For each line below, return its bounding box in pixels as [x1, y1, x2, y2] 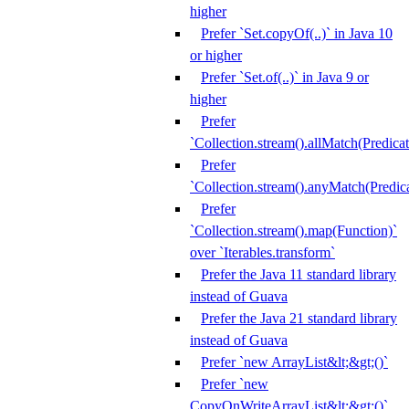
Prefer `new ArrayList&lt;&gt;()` [201, 354, 388, 370]
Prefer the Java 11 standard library [201, 267, 396, 282]
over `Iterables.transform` [190, 245, 335, 260]
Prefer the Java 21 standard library [201, 310, 397, 326]
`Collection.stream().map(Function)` [190, 223, 397, 238]
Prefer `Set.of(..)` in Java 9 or [201, 69, 369, 85]
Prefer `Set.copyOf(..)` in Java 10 [201, 26, 393, 41]
